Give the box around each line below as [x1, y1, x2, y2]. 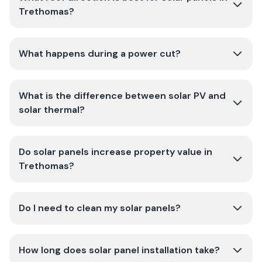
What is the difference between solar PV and [19, 89, 226, 102]
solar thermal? [19, 104, 85, 116]
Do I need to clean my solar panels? [19, 202, 181, 214]
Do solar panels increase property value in [19, 146, 212, 158]
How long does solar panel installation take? [19, 244, 220, 256]
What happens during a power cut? [19, 47, 181, 60]
